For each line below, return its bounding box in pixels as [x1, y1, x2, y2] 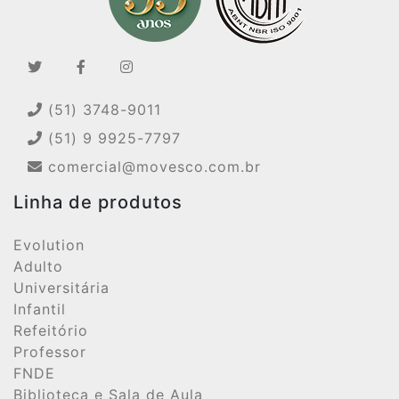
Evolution [13, 236, 85, 254]
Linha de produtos [13, 191, 183, 213]
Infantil [13, 300, 66, 318]
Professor [13, 343, 86, 361]
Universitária [13, 279, 110, 297]
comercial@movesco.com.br [43, 158, 261, 175]
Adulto [13, 257, 63, 275]
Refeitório [13, 322, 88, 339]
